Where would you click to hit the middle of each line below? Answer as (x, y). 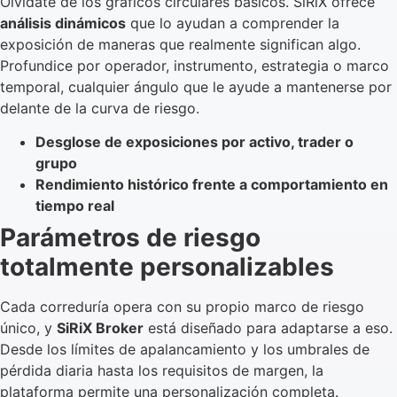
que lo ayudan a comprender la (233, 23)
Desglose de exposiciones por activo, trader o (195, 142)
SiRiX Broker (100, 328)
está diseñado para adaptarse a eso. (268, 328)
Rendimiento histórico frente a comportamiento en (212, 185)
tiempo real (75, 206)
